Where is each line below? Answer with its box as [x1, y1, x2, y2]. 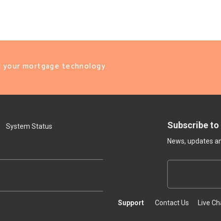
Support [118, 199, 144, 207]
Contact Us [155, 199, 189, 207]
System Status [6, 122, 52, 131]
